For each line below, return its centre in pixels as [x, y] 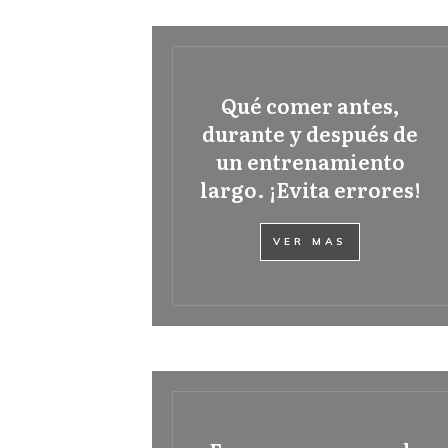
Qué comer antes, [310, 105]
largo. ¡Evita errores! [310, 189]
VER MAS [310, 241]
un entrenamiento [310, 161]
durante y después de [310, 133]
